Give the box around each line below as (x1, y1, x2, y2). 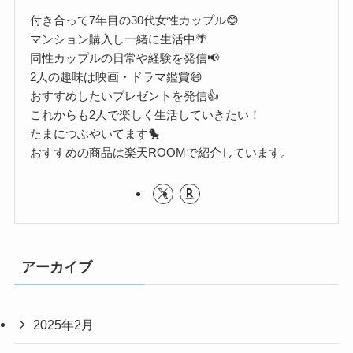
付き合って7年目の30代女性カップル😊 (30, 13, 240, 27)
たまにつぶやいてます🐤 (30, 126, 161, 140)
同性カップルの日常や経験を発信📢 (30, 50, 220, 65)
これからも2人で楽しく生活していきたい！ (30, 107, 262, 121)
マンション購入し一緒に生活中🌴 (30, 32, 208, 46)
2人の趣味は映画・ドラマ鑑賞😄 (30, 69, 203, 84)
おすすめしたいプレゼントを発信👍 (30, 88, 220, 102)
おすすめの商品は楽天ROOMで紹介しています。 (30, 145, 293, 159)
